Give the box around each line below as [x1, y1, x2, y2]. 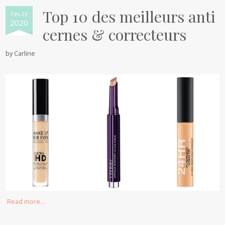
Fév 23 [11, 10, 28, 18]
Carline [14, 48, 36, 58]
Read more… [7, 197, 46, 206]
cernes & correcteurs [43, 24, 187, 45]
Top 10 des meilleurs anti [43, 6, 216, 27]
